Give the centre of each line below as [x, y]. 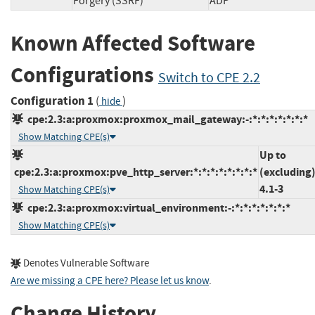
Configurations [84, 75]
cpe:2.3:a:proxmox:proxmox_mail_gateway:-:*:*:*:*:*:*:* [166, 119]
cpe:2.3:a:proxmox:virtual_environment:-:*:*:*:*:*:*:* [157, 207]
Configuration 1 [52, 101]
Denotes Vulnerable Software [85, 263]
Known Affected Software [133, 44]
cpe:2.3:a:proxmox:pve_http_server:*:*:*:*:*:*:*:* [135, 172]
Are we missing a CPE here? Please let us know [110, 281]
